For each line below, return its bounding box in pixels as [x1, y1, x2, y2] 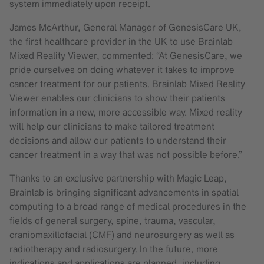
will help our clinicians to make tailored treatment [9, 120, 214, 133]
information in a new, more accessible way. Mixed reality [9, 105, 242, 119]
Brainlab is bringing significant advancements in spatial [9, 186, 239, 199]
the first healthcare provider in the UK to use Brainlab [9, 35, 233, 48]
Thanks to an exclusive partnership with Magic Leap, [9, 171, 227, 185]
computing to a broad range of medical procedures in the [9, 200, 246, 213]
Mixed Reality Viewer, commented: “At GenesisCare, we [9, 49, 242, 62]
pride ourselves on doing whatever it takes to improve [9, 63, 235, 77]
